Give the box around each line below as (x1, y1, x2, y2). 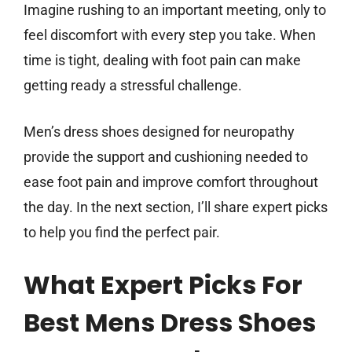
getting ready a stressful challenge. (24, 77, 242, 94)
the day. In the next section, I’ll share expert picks (24, 199, 328, 216)
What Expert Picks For (24, 267, 302, 303)
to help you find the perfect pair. (24, 224, 220, 241)
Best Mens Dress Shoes (24, 305, 316, 341)
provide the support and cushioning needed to (24, 148, 308, 166)
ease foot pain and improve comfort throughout (24, 174, 318, 191)
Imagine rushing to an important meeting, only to (24, 2, 326, 19)
